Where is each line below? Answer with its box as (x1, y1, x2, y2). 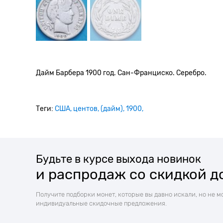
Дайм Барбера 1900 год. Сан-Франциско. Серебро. (36, 68, 207, 77)
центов (73, 104, 98, 113)
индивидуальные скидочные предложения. (36, 199, 167, 207)
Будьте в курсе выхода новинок (36, 152, 201, 166)
